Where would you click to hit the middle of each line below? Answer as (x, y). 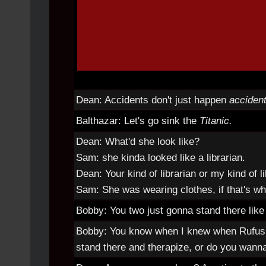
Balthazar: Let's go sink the (138, 121)
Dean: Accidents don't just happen (153, 100)
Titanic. (216, 121)
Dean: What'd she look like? (138, 142)
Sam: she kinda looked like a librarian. (161, 158)
